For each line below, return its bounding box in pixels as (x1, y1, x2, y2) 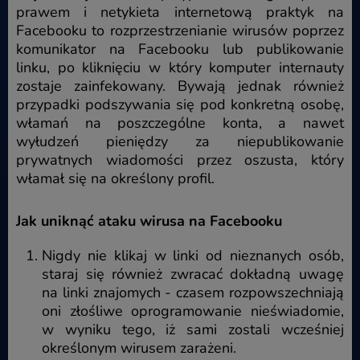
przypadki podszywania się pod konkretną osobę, (16, 94, 344, 114)
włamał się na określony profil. (16, 168, 215, 188)
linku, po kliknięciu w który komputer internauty (16, 57, 344, 77)
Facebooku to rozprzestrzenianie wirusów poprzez (16, 20, 344, 40)
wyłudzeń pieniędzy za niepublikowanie (16, 131, 344, 151)
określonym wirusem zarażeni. (42, 337, 236, 358)
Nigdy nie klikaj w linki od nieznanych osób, (42, 245, 344, 265)
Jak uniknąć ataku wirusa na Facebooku (16, 211, 282, 231)
